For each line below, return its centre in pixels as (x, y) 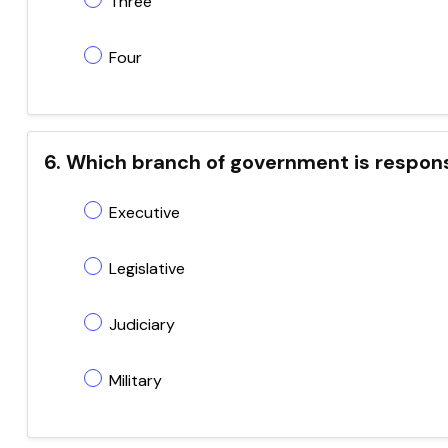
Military (135, 380)
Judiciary (142, 324)
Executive (144, 212)
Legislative (147, 268)
